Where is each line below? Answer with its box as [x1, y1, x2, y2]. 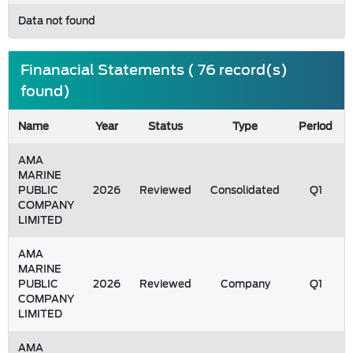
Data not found [18, 12, 95, 30]
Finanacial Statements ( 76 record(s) [20, 58, 288, 82]
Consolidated [210, 181, 280, 199]
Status [148, 117, 183, 136]
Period [299, 117, 333, 136]
